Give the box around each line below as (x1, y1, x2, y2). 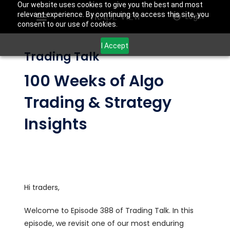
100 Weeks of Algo (24, 70, 164, 92)
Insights (24, 113, 88, 135)
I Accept (101, 41, 129, 50)
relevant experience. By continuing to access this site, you (17, 10, 209, 18)
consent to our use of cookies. (17, 20, 118, 28)
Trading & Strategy (24, 92, 172, 113)
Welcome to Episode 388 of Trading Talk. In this (24, 205, 194, 216)
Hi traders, (24, 182, 60, 193)
